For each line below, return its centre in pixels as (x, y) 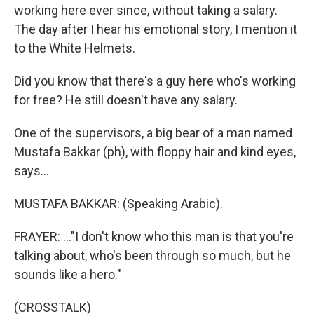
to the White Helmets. (75, 48)
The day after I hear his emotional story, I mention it (156, 29)
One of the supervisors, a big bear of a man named (153, 133)
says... (32, 171)
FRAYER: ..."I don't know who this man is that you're (154, 237)
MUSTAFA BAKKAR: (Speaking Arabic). (118, 204)
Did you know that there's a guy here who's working (155, 81)
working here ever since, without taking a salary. (146, 10)
